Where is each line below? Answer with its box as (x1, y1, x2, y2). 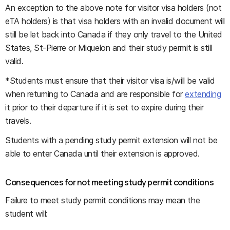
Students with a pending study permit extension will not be (5, 135, 218, 145)
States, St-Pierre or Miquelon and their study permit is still (5, 43, 212, 53)
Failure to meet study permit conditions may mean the (5, 195, 200, 205)
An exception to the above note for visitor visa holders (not (5, 3, 222, 13)
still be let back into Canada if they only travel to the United (5, 29, 222, 40)
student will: (5, 208, 48, 219)
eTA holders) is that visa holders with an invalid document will (5, 16, 225, 26)
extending (185, 89, 221, 99)
